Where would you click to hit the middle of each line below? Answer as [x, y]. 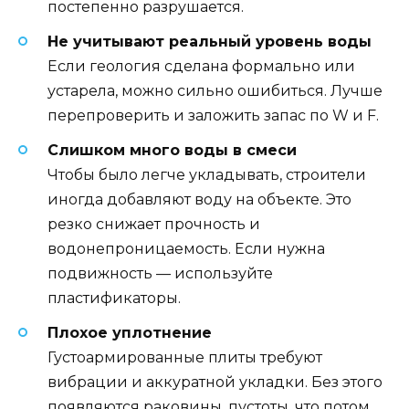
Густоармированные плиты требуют [185, 358]
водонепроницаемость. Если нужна [186, 249]
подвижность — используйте [160, 274]
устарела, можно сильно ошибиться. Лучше [215, 91]
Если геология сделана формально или [201, 67]
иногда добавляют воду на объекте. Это [199, 200]
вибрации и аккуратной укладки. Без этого [215, 383]
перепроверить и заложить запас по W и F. [213, 116]
